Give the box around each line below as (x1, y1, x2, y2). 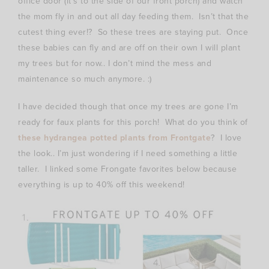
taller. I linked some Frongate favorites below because (18, 162, 237, 175)
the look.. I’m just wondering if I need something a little (18, 147, 237, 160)
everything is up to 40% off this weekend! (18, 178, 185, 191)
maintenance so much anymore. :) (18, 72, 152, 85)
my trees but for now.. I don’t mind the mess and (18, 56, 211, 70)
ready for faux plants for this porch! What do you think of (18, 115, 248, 128)
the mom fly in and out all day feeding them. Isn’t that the (18, 10, 249, 23)
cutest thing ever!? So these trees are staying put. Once (18, 25, 248, 38)
